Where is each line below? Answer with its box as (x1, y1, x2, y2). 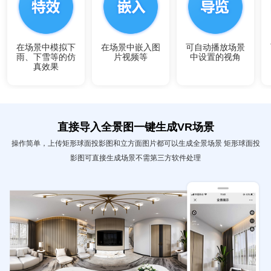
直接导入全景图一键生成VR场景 (57, 120, 214, 133)
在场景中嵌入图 (101, 42, 160, 52)
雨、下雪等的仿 (16, 52, 76, 62)
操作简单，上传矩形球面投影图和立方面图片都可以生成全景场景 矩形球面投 (11, 139, 260, 148)
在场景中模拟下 (16, 42, 76, 52)
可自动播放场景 (186, 42, 245, 52)
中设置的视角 (190, 52, 241, 62)
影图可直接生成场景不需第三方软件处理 (70, 153, 201, 162)
